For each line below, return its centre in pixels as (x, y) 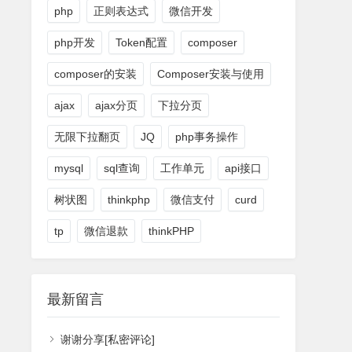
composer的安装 (95, 74)
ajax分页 (116, 106)
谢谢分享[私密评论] (108, 340)
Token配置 (141, 43)
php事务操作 (207, 137)
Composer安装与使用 (211, 74)
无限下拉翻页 (87, 137)
